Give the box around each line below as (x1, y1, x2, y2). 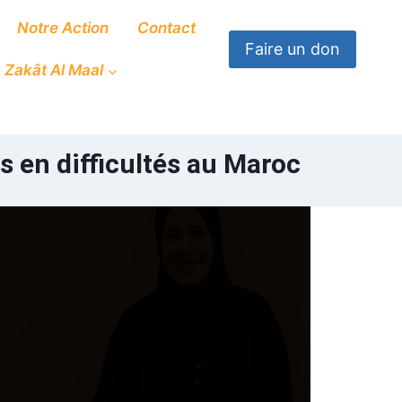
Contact (136, 18, 196, 37)
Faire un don (245, 39, 340, 58)
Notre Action (17, 18, 109, 37)
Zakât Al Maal (4, 61, 103, 80)
